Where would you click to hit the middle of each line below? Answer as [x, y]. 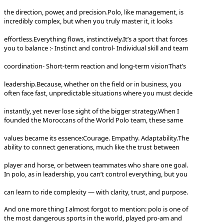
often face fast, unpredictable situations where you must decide [98, 93]
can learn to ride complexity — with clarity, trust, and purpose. [96, 192]
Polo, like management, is [145, 12]
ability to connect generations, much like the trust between [92, 147]
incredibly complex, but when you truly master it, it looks [88, 21]
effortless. [19, 39]
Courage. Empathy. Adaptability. [130, 138]
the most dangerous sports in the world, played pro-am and [93, 218]
